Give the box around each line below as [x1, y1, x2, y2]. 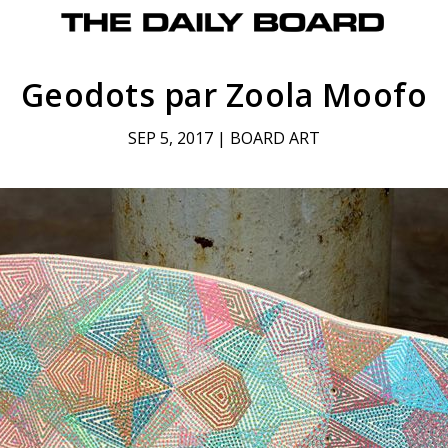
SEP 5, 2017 [127, 127, 213, 150]
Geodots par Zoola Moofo [20, 73, 428, 117]
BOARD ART [229, 127, 320, 150]
